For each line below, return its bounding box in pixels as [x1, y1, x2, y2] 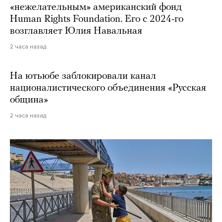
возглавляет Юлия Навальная [10, 26, 142, 37]
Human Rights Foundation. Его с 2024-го [10, 14, 183, 25]
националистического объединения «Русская [10, 83, 206, 94]
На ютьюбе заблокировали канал [10, 71, 156, 82]
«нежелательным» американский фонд [10, 2, 182, 13]
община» [10, 95, 51, 106]
